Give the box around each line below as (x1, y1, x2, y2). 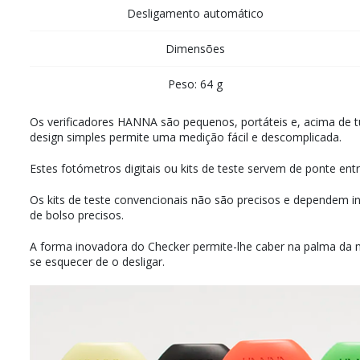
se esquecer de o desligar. (30, 254, 165, 270)
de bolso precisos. (30, 207, 124, 223)
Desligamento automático (127, 6, 264, 22)
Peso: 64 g (168, 76, 223, 92)
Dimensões (166, 41, 225, 57)
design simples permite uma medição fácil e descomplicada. (30, 129, 342, 145)
